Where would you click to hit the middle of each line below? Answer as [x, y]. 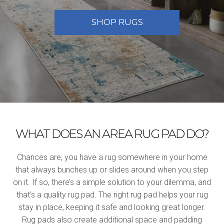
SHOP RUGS [117, 22]
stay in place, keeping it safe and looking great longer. [112, 207]
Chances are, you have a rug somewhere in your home [112, 157]
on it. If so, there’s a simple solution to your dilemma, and [112, 182]
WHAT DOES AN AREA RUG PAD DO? [112, 133]
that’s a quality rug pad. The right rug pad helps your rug [112, 194]
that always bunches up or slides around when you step [112, 169]
